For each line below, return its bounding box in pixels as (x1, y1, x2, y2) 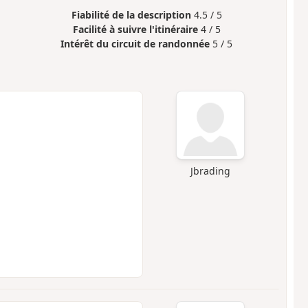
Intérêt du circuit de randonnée (60, 37, 210, 51)
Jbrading (190, 164, 231, 178)
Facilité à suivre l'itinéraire (72, 23, 198, 36)
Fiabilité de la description (71, 8, 191, 22)
